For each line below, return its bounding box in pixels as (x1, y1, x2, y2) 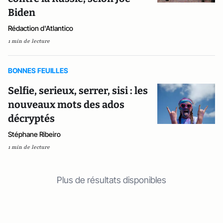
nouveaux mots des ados (8, 99, 124, 111)
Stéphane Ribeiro (8, 130, 61, 138)
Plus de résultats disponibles (57, 175, 166, 185)
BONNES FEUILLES (8, 66, 68, 75)
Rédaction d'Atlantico (8, 24, 73, 32)
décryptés (8, 112, 55, 124)
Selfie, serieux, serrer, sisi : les (8, 85, 148, 97)
